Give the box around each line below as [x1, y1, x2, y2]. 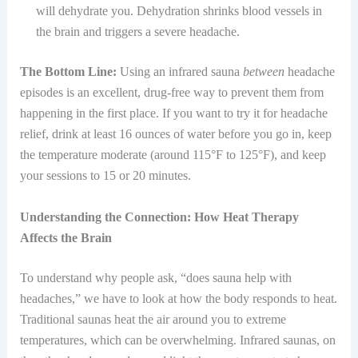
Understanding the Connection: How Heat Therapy [19, 209, 299, 224]
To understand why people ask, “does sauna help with [19, 270, 292, 284]
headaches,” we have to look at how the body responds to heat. [19, 291, 337, 305]
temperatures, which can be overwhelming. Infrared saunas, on [19, 332, 336, 347]
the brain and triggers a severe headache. [35, 24, 240, 38]
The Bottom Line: [19, 64, 117, 78]
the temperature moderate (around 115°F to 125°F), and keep [19, 147, 326, 161]
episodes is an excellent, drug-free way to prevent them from [19, 85, 324, 99]
